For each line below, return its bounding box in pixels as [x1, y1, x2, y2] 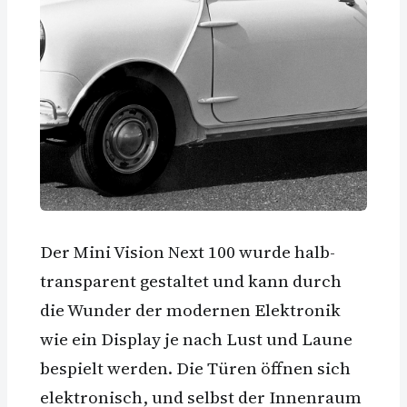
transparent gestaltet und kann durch [40, 268, 342, 293]
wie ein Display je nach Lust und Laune [40, 326, 352, 351]
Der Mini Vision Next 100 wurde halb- [40, 239, 335, 263]
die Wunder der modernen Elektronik [40, 297, 341, 322]
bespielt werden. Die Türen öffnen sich [40, 355, 351, 380]
